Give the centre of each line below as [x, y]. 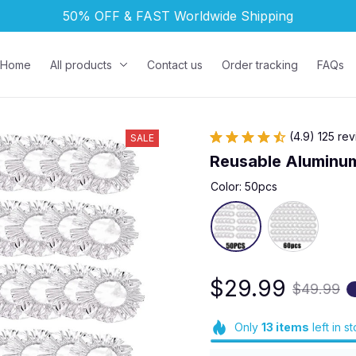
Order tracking [260, 64]
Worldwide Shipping [234, 15]
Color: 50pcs [244, 187]
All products [81, 64]
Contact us [175, 64]
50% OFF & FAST [118, 15]
